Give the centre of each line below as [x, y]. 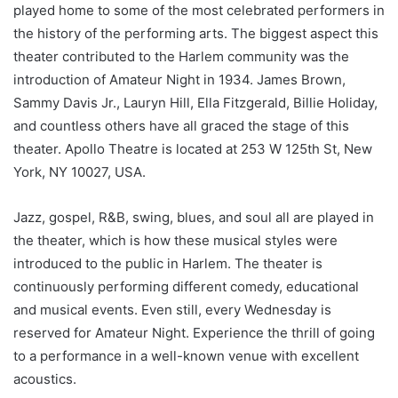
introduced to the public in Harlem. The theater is [168, 264]
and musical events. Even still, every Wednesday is [172, 310]
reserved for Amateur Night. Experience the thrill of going [194, 333]
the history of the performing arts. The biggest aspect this [196, 34]
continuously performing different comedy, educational [186, 287]
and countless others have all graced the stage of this [181, 126]
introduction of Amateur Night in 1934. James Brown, [179, 80]
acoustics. [45, 379]
